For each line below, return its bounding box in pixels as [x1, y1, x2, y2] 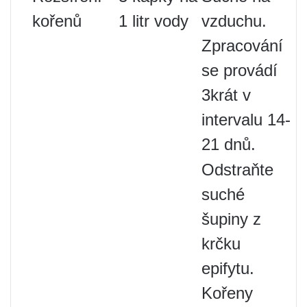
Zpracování [201, 36, 283, 55]
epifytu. [201, 258, 254, 278]
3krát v [201, 85, 251, 104]
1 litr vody [119, 11, 188, 30]
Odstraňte [201, 160, 273, 179]
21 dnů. [201, 134, 256, 153]
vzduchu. [201, 11, 267, 30]
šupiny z [201, 209, 261, 228]
